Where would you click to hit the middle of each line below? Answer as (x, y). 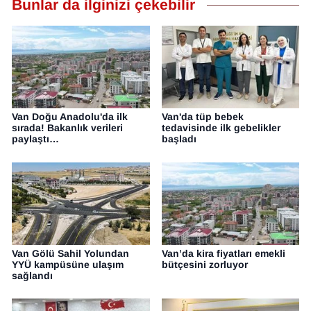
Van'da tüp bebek (202, 117)
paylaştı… (35, 139)
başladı (179, 139)
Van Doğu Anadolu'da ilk (70, 117)
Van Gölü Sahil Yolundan (70, 253)
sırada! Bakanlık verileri (67, 128)
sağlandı (32, 275)
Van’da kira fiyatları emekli (223, 253)
